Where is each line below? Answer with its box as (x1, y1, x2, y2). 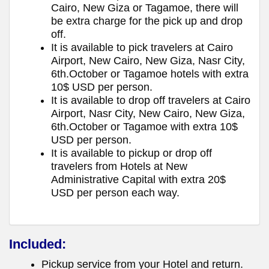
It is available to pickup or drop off (51, 147, 212, 159)
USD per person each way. (51, 186, 180, 199)
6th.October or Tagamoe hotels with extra (51, 67, 249, 80)
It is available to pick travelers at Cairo (51, 41, 233, 53)
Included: (9, 236, 66, 252)
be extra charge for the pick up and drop (51, 14, 243, 27)
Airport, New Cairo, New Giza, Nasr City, (51, 54, 245, 67)
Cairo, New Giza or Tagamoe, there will (51, 1, 238, 14)
